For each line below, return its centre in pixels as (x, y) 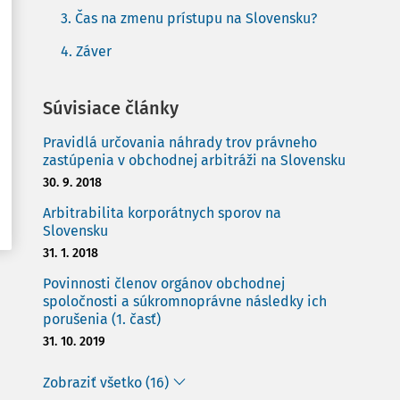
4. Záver (86, 51)
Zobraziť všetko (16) (106, 383)
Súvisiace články (111, 108)
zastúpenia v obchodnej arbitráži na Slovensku (194, 160)
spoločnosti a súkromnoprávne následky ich (185, 301)
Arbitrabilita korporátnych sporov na (162, 213)
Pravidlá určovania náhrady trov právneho (180, 142)
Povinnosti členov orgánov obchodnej (164, 283)
